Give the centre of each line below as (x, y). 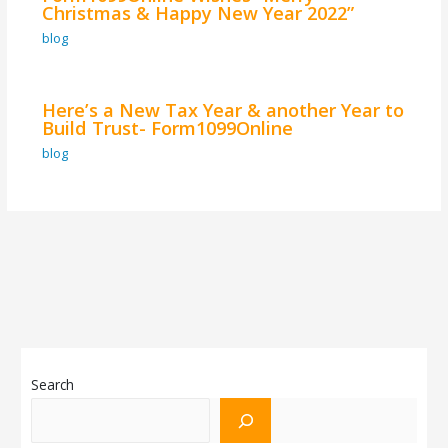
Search (53, 385)
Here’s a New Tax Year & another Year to (222, 109)
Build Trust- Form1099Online (167, 127)
